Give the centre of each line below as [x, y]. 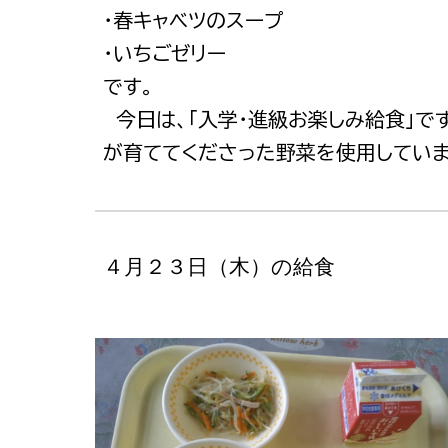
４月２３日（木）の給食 [218, 266]
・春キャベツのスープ [193, 20]
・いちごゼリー [164, 53]
